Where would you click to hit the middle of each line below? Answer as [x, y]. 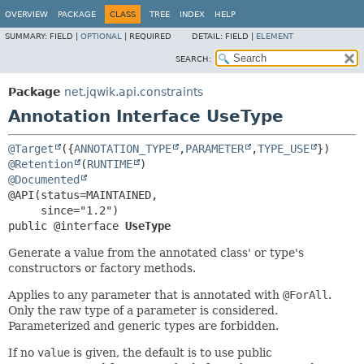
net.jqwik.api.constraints [134, 92]
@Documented [44, 180]
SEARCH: [193, 59]
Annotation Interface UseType [146, 116]
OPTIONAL [101, 36]
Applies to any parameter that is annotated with [145, 295]
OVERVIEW [26, 14]
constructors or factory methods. [102, 268]
